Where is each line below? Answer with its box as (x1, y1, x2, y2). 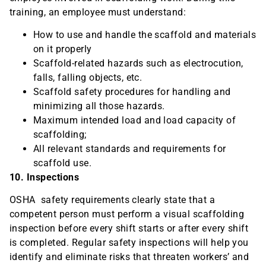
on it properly (33, 43, 92, 55)
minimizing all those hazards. (33, 100, 165, 112)
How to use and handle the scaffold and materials (33, 29, 256, 41)
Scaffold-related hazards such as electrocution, (33, 58, 243, 69)
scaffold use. (33, 157, 92, 169)
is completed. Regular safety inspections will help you (9, 237, 249, 249)
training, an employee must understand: (9, 6, 186, 18)
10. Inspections (9, 172, 80, 183)
